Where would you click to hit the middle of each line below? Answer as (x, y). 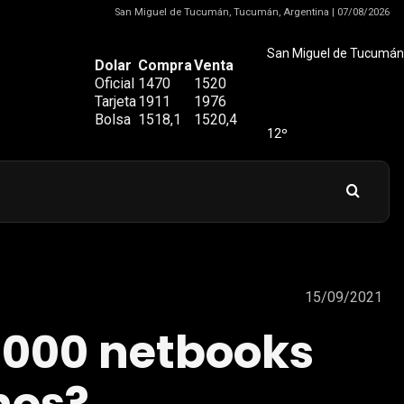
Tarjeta (115, 101)
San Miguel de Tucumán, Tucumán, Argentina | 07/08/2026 (252, 12)
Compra (165, 65)
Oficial (115, 83)
